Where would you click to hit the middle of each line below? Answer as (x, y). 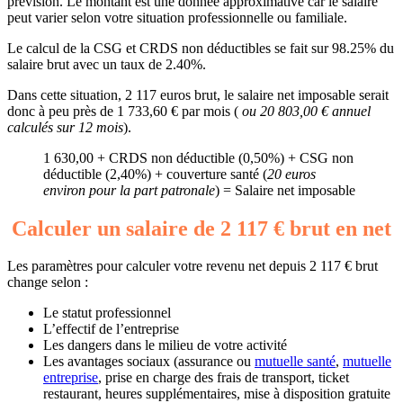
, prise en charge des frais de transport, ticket (224, 378)
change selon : (48, 282)
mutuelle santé (295, 362)
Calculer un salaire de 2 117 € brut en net (201, 228)
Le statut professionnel (107, 313)
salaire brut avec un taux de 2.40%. (107, 64)
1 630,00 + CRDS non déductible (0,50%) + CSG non (198, 157)
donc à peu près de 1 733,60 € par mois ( (123, 111)
